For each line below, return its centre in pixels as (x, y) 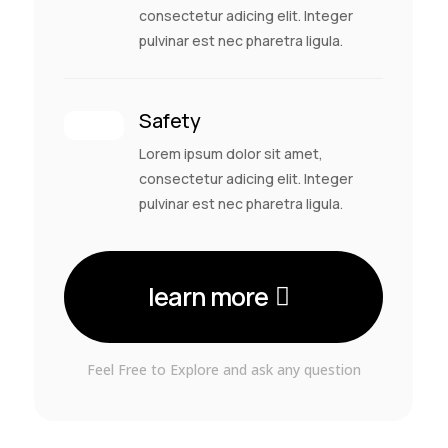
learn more (207, 296)
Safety (170, 120)
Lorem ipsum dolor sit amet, (231, 153)
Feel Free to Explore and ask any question (223, 369)
